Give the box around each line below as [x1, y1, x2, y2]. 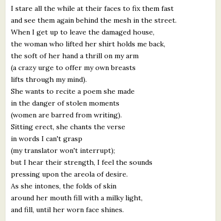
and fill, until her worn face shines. [11, 205, 124, 214]
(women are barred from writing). [11, 110, 122, 119]
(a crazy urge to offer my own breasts [11, 63, 136, 72]
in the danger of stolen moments [11, 98, 120, 108]
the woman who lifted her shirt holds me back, [11, 39, 166, 48]
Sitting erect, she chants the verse [11, 122, 126, 131]
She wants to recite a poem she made [11, 86, 135, 96]
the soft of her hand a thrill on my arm [11, 51, 139, 60]
